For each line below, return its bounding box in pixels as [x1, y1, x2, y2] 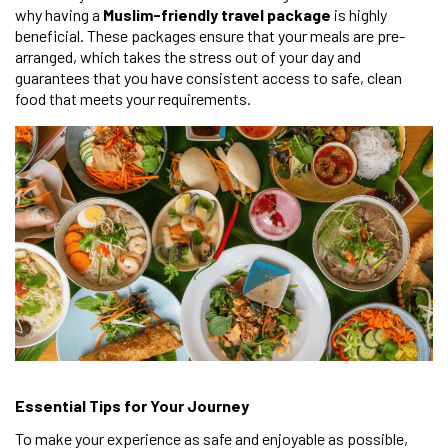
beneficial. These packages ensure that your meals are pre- [15, 25, 405, 45]
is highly [331, 4, 387, 24]
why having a [15, 4, 103, 24]
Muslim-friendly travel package [103, 4, 331, 24]
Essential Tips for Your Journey [15, 395, 249, 415]
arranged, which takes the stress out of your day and [15, 46, 361, 66]
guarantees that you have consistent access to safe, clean [15, 67, 402, 87]
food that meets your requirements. [15, 88, 251, 108]
